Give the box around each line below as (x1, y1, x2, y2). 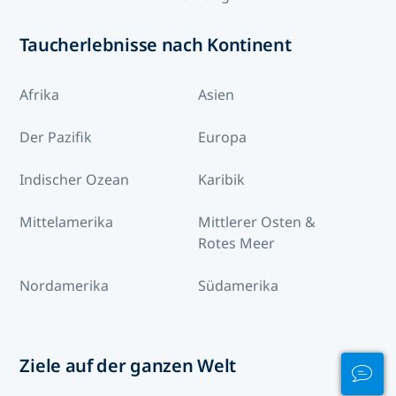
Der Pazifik (19, 127, 93, 148)
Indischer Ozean (19, 170, 130, 190)
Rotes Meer (198, 233, 275, 254)
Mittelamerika (19, 212, 114, 232)
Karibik (198, 170, 245, 190)
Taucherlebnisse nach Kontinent (19, 33, 292, 57)
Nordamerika (19, 276, 110, 296)
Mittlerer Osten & (198, 212, 316, 232)
